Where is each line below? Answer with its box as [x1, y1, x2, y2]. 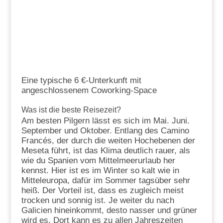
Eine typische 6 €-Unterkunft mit [21, 76, 141, 86]
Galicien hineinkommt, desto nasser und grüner [21, 206, 197, 216]
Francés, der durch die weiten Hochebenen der [21, 136, 195, 146]
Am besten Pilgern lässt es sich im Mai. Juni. [21, 116, 190, 126]
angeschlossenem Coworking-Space [21, 86, 157, 96]
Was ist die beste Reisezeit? [21, 106, 121, 114]
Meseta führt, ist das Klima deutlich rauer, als [21, 146, 190, 156]
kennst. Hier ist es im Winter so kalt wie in [21, 166, 179, 176]
